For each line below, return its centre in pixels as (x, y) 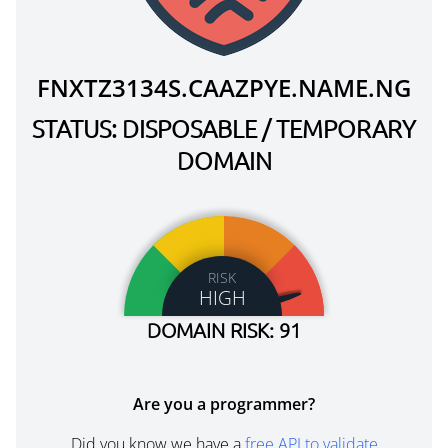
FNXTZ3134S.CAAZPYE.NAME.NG (224, 87)
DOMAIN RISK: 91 (224, 330)
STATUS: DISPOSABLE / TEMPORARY (224, 128)
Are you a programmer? (224, 404)
